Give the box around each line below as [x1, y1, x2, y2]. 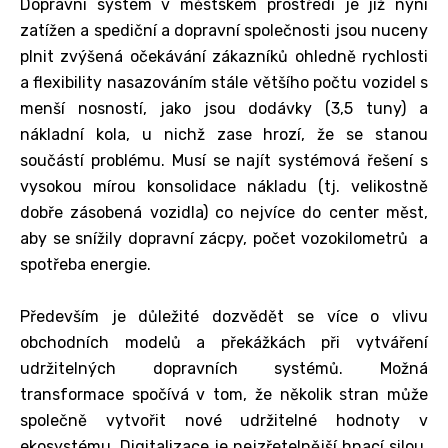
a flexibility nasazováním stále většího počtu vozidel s [20, 72, 428, 92]
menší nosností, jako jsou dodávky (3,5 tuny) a [20, 98, 428, 118]
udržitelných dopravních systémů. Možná [20, 358, 428, 378]
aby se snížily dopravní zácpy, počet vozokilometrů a [20, 228, 428, 248]
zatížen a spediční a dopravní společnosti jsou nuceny [20, 20, 428, 40]
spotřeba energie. [20, 254, 151, 274]
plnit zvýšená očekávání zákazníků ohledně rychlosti [20, 46, 428, 66]
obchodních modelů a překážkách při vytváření [20, 332, 428, 352]
